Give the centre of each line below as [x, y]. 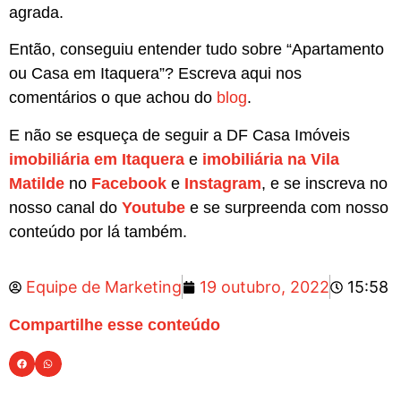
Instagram [223, 183]
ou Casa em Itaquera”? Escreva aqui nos [155, 74]
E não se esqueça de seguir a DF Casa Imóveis [179, 135]
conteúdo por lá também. [98, 231]
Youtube [154, 207]
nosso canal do [65, 207]
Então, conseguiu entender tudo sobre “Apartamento [196, 50]
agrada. [36, 12]
